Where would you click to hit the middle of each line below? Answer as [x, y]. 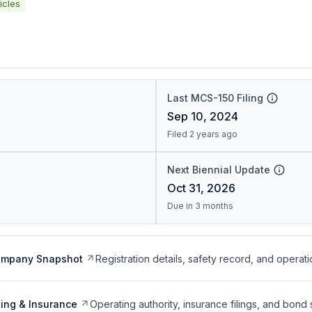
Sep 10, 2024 [202, 116]
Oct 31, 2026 [201, 188]
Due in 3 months [200, 206]
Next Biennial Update [218, 170]
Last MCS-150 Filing [215, 98]
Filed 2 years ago [202, 134]
